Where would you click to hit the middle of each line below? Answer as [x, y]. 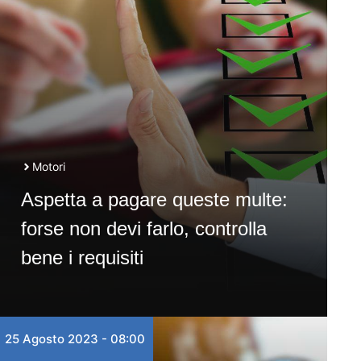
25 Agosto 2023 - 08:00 [75, 339]
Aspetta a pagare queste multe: [154, 199]
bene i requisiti [82, 257]
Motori [48, 166]
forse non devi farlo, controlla [143, 228]
